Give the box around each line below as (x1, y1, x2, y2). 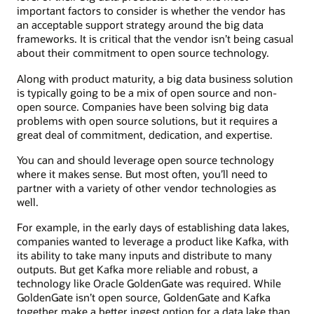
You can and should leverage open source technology (17, 152, 274, 167)
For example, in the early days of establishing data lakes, (17, 220, 289, 235)
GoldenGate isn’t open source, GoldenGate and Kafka (17, 290, 271, 305)
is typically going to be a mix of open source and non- (17, 85, 277, 100)
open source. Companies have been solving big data (17, 99, 268, 114)
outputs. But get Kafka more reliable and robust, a (17, 262, 258, 277)
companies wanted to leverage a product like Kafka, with (17, 234, 289, 249)
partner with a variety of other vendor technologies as (17, 180, 276, 195)
